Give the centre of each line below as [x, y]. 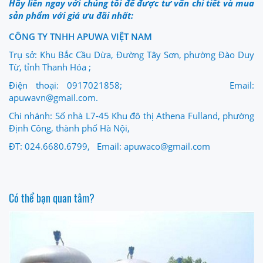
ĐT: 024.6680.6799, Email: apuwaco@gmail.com [109, 146]
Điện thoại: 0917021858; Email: [131, 85]
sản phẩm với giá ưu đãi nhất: [71, 15]
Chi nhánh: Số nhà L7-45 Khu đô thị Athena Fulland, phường [131, 115]
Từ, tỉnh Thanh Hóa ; [50, 67]
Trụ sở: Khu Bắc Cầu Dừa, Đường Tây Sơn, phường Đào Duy [131, 54]
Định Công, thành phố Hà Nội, [69, 128]
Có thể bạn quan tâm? [52, 198]
